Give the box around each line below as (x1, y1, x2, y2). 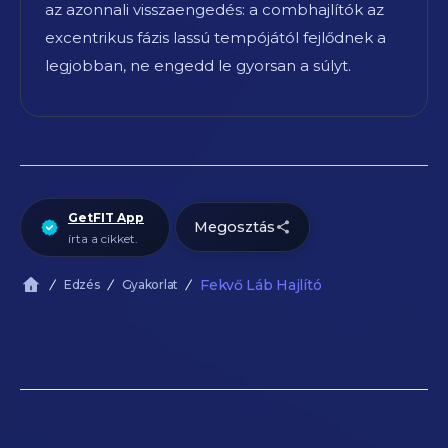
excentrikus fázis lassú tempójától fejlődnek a (45, 27, 386, 47)
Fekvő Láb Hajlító (200, 275, 322, 294)
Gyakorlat (121, 276, 179, 292)
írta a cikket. (68, 230, 138, 246)
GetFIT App (68, 209, 144, 225)
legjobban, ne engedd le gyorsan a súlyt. (45, 55, 351, 75)
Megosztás (194, 218, 275, 236)
